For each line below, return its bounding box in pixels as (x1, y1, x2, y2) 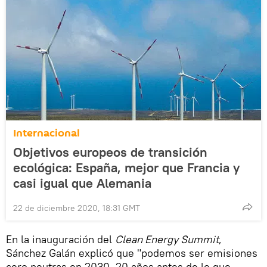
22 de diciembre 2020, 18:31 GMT (13, 203, 140, 213)
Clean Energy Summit (115, 232, 219, 246)
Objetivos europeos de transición (13, 144, 207, 160)
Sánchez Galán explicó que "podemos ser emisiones (6, 246, 257, 260)
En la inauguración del (6, 232, 115, 246)
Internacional (13, 126, 80, 141)
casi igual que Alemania (13, 175, 151, 191)
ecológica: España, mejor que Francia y (13, 159, 240, 176)
